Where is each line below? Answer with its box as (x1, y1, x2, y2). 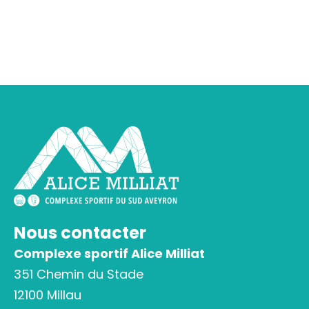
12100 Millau (14, 286, 81, 303)
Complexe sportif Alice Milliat (14, 245, 205, 262)
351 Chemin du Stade (14, 266, 143, 283)
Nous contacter (14, 221, 146, 244)
